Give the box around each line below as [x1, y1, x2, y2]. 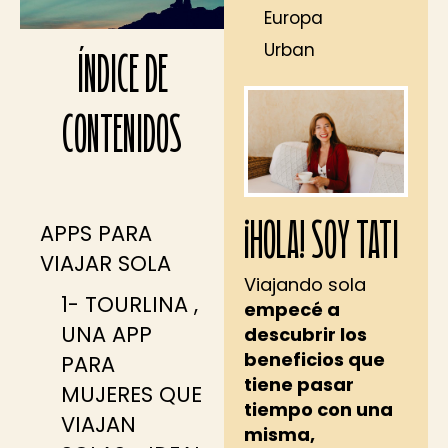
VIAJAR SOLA [40, 249, 171, 279]
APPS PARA [40, 219, 152, 249]
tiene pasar [244, 372, 354, 398]
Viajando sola [244, 272, 366, 298]
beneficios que [244, 347, 385, 373]
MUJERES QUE [61, 379, 202, 409]
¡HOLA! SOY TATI [244, 217, 399, 273]
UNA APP [61, 319, 152, 349]
